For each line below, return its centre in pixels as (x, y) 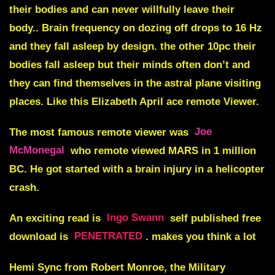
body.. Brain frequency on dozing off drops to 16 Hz (136, 28)
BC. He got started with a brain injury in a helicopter (137, 169)
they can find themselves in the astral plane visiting (135, 83)
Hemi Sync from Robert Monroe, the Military (117, 267)
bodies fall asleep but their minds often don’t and (130, 64)
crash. (24, 187)
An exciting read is (56, 218)
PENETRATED (108, 236)
